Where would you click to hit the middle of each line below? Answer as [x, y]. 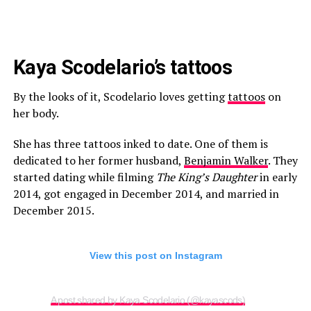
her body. [36, 114]
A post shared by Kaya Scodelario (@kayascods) [148, 300]
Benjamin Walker [226, 161]
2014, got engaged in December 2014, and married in [146, 194]
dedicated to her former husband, [98, 161]
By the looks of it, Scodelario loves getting [120, 97]
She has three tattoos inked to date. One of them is [140, 144]
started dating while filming [84, 177]
